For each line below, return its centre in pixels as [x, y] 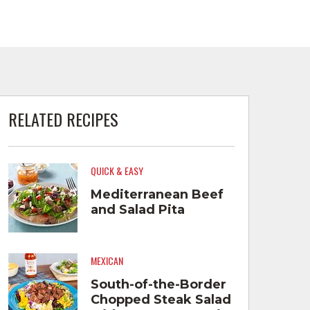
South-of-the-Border [158, 284]
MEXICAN [107, 261]
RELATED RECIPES [63, 119]
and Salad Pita [137, 209]
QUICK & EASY [117, 171]
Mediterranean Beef [157, 194]
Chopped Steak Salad [161, 299]
